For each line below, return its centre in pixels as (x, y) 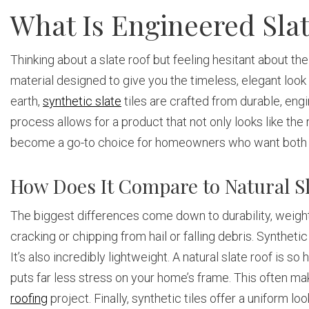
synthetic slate (82, 101)
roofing (29, 298)
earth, (27, 101)
